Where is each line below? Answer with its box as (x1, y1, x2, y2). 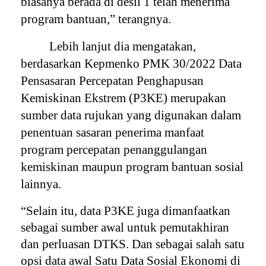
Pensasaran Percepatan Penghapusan (21, 73, 204, 88)
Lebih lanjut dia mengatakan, (49, 39, 197, 53)
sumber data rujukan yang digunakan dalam (21, 107, 242, 122)
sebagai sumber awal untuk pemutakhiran (21, 220, 230, 235)
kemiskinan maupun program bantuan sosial (21, 159, 244, 174)
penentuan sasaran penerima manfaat (21, 125, 205, 140)
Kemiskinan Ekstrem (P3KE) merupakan (21, 90, 227, 105)
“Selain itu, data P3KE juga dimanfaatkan (21, 203, 231, 218)
